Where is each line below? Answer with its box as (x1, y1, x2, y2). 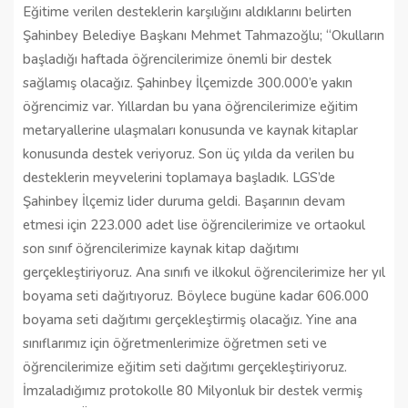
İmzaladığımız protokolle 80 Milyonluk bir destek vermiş (23, 381, 362, 400)
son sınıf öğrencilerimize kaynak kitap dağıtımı (23, 239, 299, 258)
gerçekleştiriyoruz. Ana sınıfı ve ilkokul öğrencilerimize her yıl (23, 262, 385, 281)
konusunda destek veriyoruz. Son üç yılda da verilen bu (23, 144, 354, 163)
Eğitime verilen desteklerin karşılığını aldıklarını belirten (23, 2, 352, 21)
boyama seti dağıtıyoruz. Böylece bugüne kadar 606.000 (23, 286, 369, 305)
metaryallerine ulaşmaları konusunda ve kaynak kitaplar (23, 120, 358, 139)
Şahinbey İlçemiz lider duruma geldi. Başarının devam (23, 191, 345, 210)
